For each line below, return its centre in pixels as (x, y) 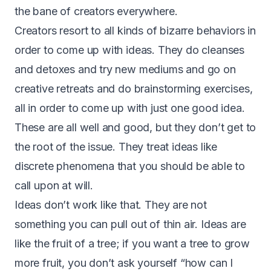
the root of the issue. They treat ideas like (116, 146)
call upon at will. (54, 185)
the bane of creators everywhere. (96, 11)
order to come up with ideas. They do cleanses (130, 50)
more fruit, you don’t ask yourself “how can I (124, 263)
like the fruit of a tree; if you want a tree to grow (132, 243)
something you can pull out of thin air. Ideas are (130, 224)
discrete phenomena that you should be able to (130, 166)
